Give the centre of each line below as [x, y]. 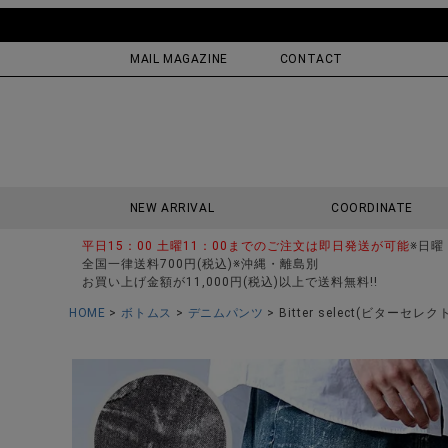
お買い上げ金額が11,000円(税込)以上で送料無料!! [230, 282]
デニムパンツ [225, 313]
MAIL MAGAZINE [179, 59]
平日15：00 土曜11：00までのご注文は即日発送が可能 [246, 246]
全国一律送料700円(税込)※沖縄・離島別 [200, 264]
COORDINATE [372, 208]
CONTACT [311, 59]
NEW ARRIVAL [172, 208]
